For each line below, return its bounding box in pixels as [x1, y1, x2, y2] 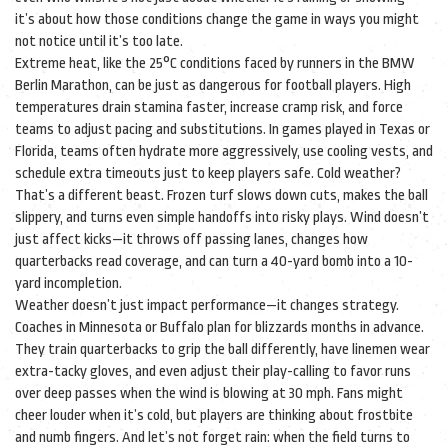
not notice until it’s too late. [15, 33, 183, 50]
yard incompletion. [15, 275, 122, 292]
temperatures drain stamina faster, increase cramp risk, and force [15, 99, 403, 116]
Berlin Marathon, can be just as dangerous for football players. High [15, 77, 411, 94]
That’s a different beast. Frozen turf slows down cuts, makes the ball [15, 187, 428, 204]
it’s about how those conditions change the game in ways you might [15, 11, 419, 28]
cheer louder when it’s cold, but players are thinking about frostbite [15, 407, 413, 424]
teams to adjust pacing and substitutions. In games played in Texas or [15, 121, 430, 138]
